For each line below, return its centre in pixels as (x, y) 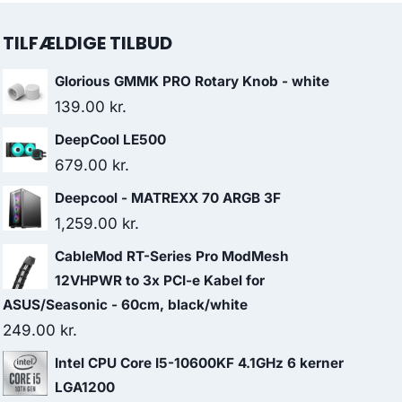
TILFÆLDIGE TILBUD (87, 43)
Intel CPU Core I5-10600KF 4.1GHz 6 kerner (199, 363)
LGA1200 (85, 387)
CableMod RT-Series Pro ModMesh (172, 256)
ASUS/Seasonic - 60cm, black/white (125, 305)
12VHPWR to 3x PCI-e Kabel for (160, 280)
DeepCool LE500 (110, 140)
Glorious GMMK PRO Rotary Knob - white (192, 81)
